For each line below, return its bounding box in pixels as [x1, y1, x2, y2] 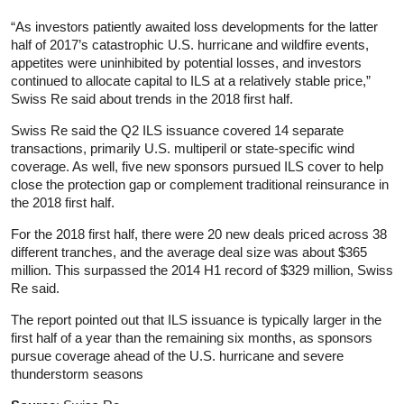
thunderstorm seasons [11, 365, 143, 381]
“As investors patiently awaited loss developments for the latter [11, 18, 378, 34]
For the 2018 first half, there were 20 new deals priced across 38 [11, 225, 387, 242]
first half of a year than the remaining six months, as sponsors [11, 329, 372, 345]
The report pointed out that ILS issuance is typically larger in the [11, 311, 381, 327]
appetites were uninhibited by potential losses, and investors [11, 54, 362, 70]
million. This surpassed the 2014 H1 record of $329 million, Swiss [11, 262, 393, 278]
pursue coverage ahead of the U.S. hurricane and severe [11, 347, 344, 363]
